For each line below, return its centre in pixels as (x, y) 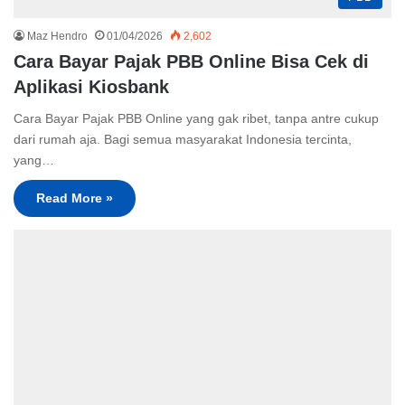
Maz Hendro (57, 36)
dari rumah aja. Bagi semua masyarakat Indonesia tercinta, (183, 139)
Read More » (75, 198)
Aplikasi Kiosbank (91, 86)
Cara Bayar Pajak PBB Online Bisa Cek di (191, 61)
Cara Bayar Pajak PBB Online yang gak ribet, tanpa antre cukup (196, 118)
